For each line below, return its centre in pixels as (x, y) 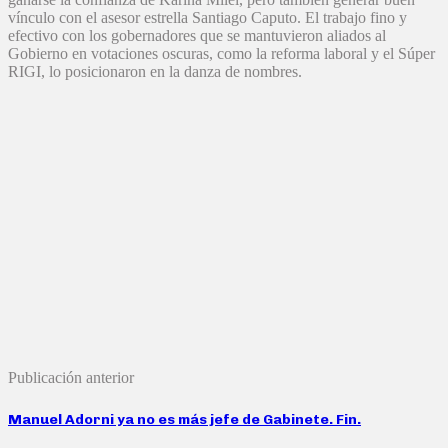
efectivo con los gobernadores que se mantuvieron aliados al (197, 36)
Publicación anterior (71, 378)
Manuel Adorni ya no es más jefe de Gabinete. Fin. (184, 419)
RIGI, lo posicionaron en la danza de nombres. (155, 72)
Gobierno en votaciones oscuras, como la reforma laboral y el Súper (221, 54)
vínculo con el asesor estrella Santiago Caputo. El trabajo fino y (207, 18)
